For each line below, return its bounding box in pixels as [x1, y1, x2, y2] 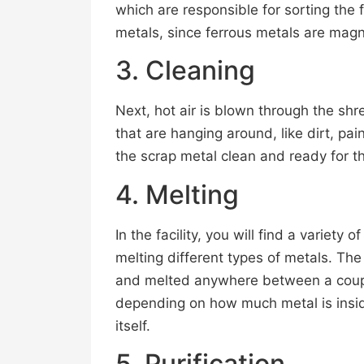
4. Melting [115, 178, 239, 210]
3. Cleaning [115, 54, 255, 87]
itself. [115, 317, 150, 334]
